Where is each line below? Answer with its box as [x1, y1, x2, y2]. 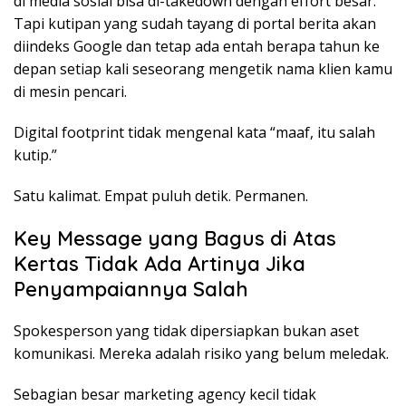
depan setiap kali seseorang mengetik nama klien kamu [14, 59, 392, 80]
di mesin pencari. [14, 82, 127, 102]
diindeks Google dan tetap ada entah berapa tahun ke [14, 36, 380, 57]
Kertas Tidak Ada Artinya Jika [14, 251, 305, 277]
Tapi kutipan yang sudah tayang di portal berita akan [14, 14, 376, 34]
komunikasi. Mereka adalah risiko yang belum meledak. [14, 343, 389, 364]
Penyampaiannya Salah [14, 276, 248, 303]
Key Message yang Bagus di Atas [14, 226, 336, 252]
